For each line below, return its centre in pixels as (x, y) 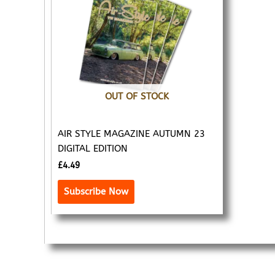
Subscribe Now (96, 191)
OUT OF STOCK (137, 96)
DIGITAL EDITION (93, 149)
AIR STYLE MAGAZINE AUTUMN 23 (131, 134)
